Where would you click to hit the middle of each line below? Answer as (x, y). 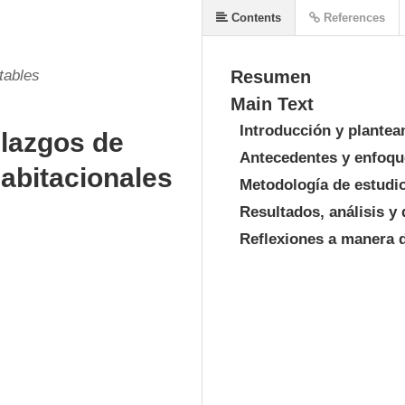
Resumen (271, 77)
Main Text (272, 104)
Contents (254, 18)
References (353, 18)
